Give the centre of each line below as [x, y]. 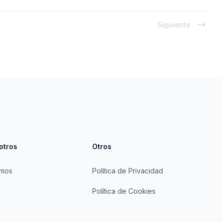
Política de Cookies [124, 191]
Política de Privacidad [127, 171]
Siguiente [174, 25]
